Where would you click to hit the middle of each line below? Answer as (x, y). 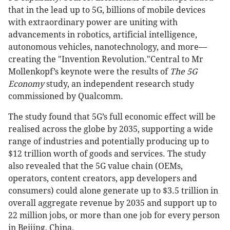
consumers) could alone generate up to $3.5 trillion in (113, 191)
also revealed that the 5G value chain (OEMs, (95, 166)
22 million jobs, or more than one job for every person (114, 216)
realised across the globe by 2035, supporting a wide (111, 129)
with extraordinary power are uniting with (93, 23)
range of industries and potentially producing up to (109, 142)
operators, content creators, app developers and (103, 179)
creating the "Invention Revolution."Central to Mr (106, 60)
